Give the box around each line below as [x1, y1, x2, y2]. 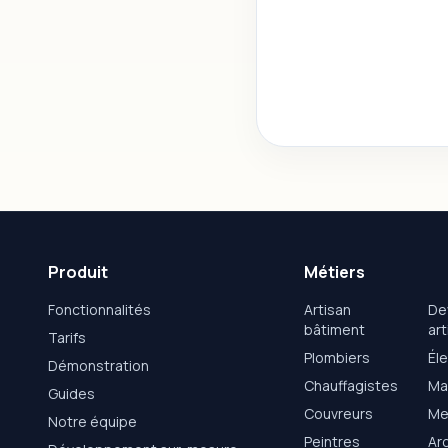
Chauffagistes [304, 376, 398, 396]
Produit [48, 261, 108, 284]
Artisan [304, 300, 351, 320]
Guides [48, 384, 95, 404]
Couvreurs [304, 404, 373, 424]
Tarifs [48, 328, 86, 348]
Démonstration [48, 356, 149, 376]
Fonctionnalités [48, 300, 151, 320]
